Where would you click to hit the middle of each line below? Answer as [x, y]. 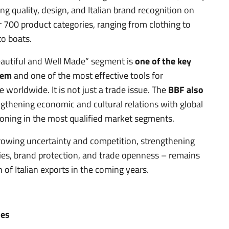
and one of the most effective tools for [87, 75]
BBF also [186, 89]
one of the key [163, 61]
